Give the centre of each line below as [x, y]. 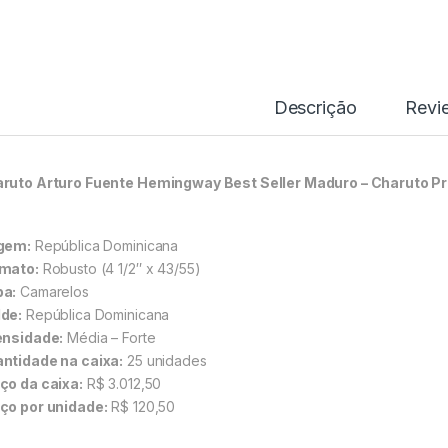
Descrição [315, 108]
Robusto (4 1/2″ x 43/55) [119, 269]
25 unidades [165, 361]
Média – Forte [109, 338]
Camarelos [52, 292]
